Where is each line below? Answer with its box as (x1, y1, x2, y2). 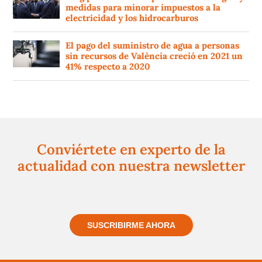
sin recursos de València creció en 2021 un (65, 50, 243, 62)
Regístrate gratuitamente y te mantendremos (33, 180, 229, 192)
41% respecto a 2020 (65, 61, 150, 73)
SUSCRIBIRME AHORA (87, 220, 175, 230)
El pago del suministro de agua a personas (65, 40, 239, 51)
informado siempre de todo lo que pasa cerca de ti (22, 191, 240, 203)
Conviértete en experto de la (36, 140, 226, 159)
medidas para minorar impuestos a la (65, 2, 220, 13)
